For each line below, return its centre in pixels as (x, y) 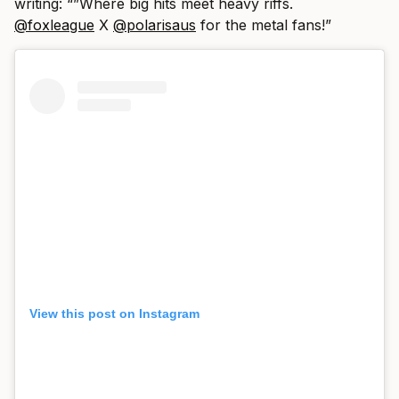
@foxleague (54, 25)
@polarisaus (155, 25)
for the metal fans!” (264, 25)
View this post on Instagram (114, 314)
